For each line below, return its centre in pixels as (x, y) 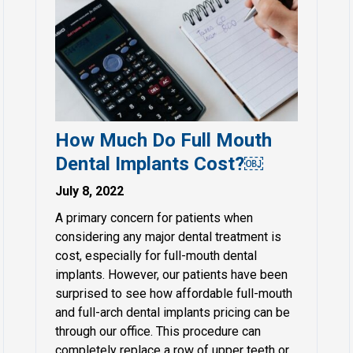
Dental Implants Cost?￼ (160, 164)
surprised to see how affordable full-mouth (174, 294)
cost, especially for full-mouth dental (156, 256)
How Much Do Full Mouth (164, 141)
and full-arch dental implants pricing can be (173, 313)
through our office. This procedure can (158, 332)
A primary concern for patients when (154, 218)
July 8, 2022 (90, 191)
